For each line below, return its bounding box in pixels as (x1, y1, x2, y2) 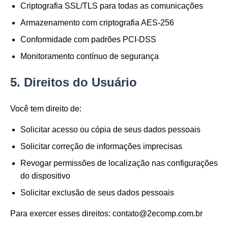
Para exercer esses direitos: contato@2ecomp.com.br (10, 209, 203, 218)
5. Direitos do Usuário (10, 75, 137, 90)
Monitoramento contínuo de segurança (20, 52, 159, 61)
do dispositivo (20, 171, 70, 180)
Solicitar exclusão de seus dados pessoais (20, 188, 174, 197)
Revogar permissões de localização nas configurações (20, 158, 218, 167)
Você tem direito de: (10, 104, 81, 113)
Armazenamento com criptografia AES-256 (20, 18, 174, 27)
